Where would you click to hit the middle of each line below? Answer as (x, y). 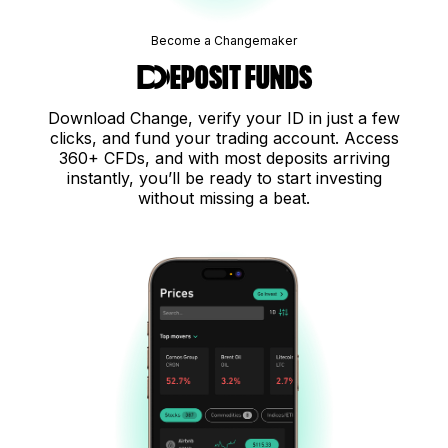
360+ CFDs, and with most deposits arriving (224, 158)
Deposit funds (224, 78)
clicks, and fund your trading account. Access (224, 138)
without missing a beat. (224, 198)
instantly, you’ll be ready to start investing (224, 178)
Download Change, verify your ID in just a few (224, 118)
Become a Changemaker (224, 41)
